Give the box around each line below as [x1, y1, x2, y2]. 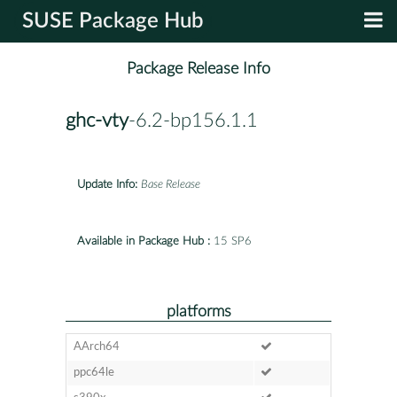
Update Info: [77, 178, 137, 191]
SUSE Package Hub [22, 11, 204, 32]
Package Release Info [127, 60, 270, 78]
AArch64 [73, 340, 120, 353]
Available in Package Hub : [77, 235, 210, 247]
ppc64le [73, 366, 114, 378]
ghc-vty [66, 111, 128, 131]
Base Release [141, 178, 200, 191]
